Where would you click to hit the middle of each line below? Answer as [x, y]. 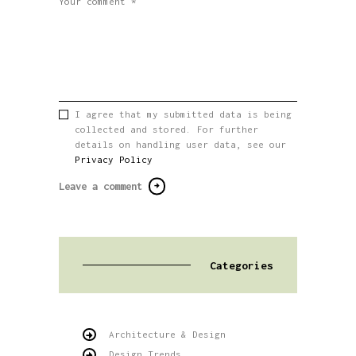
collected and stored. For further [166, 130]
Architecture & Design [167, 334]
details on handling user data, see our [180, 145]
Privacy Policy [113, 160]
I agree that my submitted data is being [183, 114]
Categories [242, 265]
